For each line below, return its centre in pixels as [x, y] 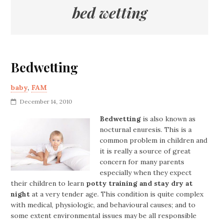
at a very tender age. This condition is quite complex [117, 194]
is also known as [169, 119]
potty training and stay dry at [140, 183]
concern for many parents [142, 162]
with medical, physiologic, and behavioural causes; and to [103, 205]
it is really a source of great [145, 151]
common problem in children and [154, 140]
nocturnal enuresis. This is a [146, 130]
